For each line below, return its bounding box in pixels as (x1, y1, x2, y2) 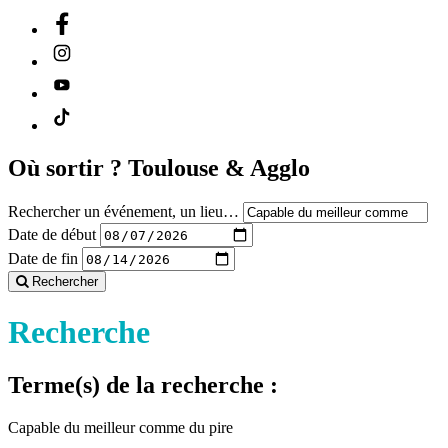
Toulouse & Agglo (128, 155, 310, 182)
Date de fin (8, 249, 78, 267)
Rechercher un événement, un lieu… (8, 203, 239, 221)
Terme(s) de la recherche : (8, 372, 278, 399)
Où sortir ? (8, 155, 128, 182)
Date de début (8, 225, 96, 243)
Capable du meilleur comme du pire (8, 418, 233, 436)
